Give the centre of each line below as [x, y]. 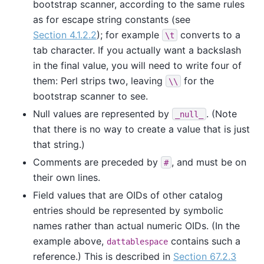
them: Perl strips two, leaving [99, 80]
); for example [129, 34]
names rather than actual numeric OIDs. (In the [136, 225]
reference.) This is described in [103, 256]
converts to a [209, 34]
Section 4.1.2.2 [65, 34]
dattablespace [137, 241]
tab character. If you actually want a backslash [137, 50]
